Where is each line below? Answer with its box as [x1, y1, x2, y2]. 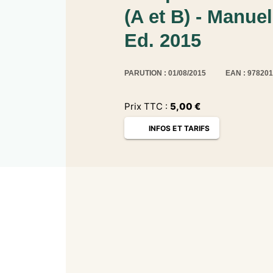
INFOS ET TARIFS [149, 123, 210, 133]
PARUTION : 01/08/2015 [124, 69, 206, 78]
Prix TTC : [124, 101, 170, 112]
